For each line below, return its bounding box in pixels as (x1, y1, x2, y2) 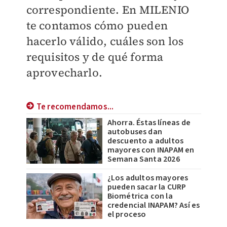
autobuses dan (107, 126, 163, 137)
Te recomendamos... (36, 101, 114, 113)
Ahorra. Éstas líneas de (107, 117, 191, 128)
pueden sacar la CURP (107, 181, 186, 193)
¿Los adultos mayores (107, 172, 188, 183)
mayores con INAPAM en (107, 144, 195, 156)
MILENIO (139, 2, 189, 17)
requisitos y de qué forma (26, 49, 164, 64)
